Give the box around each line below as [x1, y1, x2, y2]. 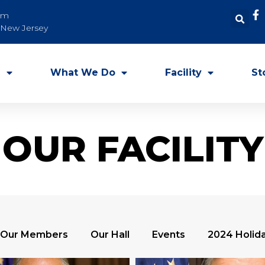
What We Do [50, 67, 116, 78]
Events [151, 229, 185, 241]
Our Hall [90, 229, 130, 241]
